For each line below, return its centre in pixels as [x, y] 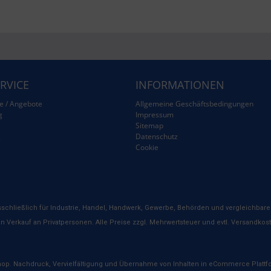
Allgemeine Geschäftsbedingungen [194, 104]
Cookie [147, 147]
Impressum [155, 115]
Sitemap [149, 126]
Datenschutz [157, 136]
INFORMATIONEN [180, 85]
